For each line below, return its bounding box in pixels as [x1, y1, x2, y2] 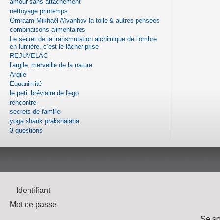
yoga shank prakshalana [10, 117, 79, 125]
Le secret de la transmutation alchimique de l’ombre [10, 35, 157, 43]
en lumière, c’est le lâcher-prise [10, 42, 99, 50]
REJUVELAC [10, 52, 48, 59]
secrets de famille [10, 108, 60, 115]
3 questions [10, 126, 43, 134]
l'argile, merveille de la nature [10, 61, 92, 69]
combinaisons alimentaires [10, 26, 85, 33]
